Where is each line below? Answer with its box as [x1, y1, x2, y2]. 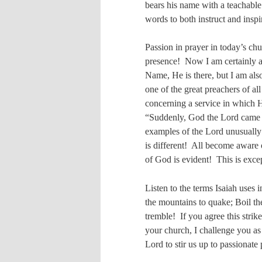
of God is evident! [145, 154, 212, 165]
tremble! [145, 211, 175, 221]
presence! [145, 56, 180, 67]
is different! [145, 140, 187, 151]
